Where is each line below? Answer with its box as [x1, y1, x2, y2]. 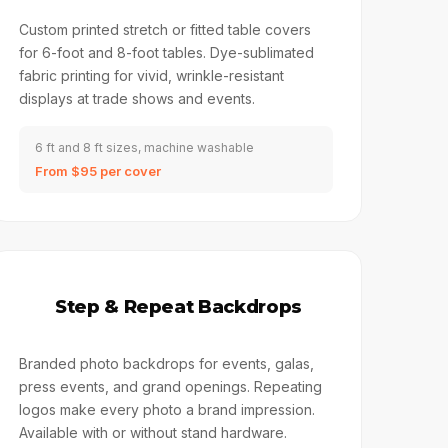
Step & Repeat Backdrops [55, 296, 302, 318]
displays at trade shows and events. [19, 90, 256, 107]
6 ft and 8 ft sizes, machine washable [35, 140, 255, 155]
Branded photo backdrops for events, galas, [19, 355, 315, 372]
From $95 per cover [35, 163, 162, 179]
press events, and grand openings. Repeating [19, 378, 323, 395]
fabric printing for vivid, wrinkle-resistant [19, 67, 285, 84]
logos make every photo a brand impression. [19, 401, 316, 418]
